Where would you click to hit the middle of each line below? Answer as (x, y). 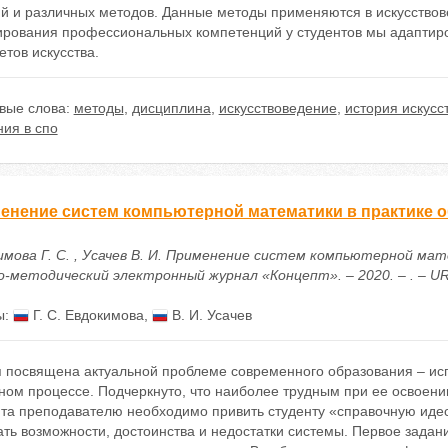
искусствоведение (277, 108)
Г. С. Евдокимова (86, 315)
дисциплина (171, 108)
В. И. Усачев (209, 315)
